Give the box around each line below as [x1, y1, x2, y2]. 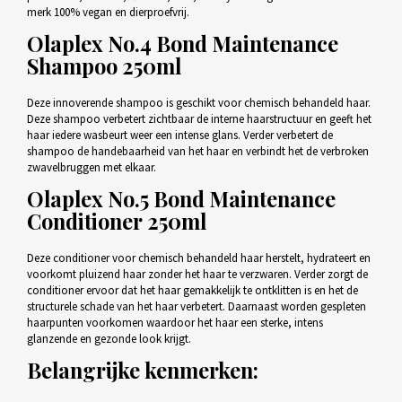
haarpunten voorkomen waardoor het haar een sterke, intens [26, 315, 323, 331]
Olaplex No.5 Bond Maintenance [26, 185, 336, 214]
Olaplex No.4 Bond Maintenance [26, 30, 338, 58]
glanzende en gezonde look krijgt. [26, 331, 191, 347]
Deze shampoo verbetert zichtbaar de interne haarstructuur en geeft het [26, 111, 371, 127]
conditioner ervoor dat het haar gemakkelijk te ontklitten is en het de [26, 283, 358, 299]
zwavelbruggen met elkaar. [26, 160, 159, 176]
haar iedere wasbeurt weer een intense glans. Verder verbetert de [26, 127, 333, 144]
